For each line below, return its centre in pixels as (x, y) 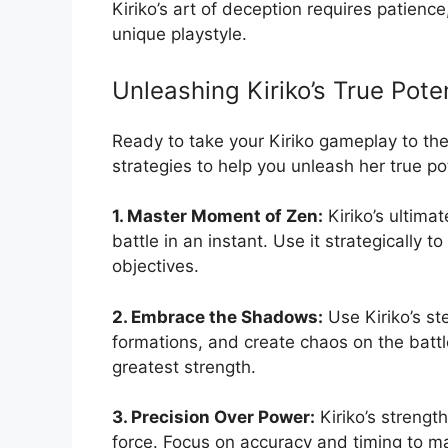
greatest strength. (184, 366)
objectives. (155, 266)
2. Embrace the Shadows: (217, 316)
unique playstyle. (179, 34)
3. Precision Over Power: (213, 417)
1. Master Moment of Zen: (217, 216)
